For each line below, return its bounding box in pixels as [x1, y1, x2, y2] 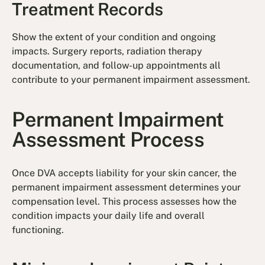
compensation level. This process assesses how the [12, 196, 237, 208]
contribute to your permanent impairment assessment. [12, 74, 251, 86]
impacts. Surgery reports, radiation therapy [12, 46, 203, 57]
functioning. [12, 224, 64, 236]
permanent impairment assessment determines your [12, 182, 241, 193]
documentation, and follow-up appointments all [12, 60, 221, 72]
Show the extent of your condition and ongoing [12, 31, 216, 43]
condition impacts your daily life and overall [12, 210, 205, 222]
